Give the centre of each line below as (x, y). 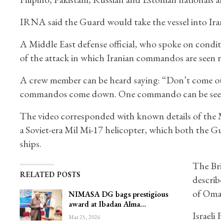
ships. (30, 143)
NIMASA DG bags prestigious (118, 194)
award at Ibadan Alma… (107, 204)
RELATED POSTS (50, 174)
